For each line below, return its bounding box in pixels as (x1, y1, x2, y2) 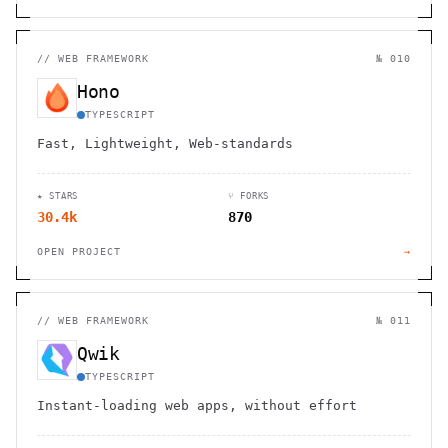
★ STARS (37, 191, 79, 201)
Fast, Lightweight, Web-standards (37, 136, 293, 151)
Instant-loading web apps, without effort (37, 398, 357, 413)
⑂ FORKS (228, 191, 270, 201)
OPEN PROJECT (37, 246, 121, 257)
